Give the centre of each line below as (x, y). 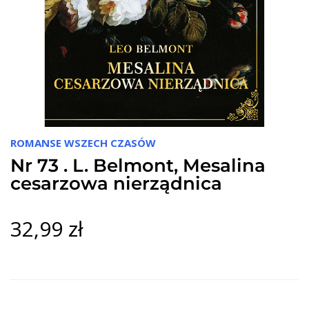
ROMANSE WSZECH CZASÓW (83, 142)
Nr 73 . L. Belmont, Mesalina (138, 165)
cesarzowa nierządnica (116, 183)
